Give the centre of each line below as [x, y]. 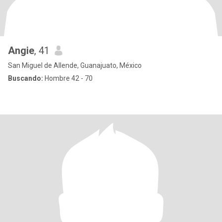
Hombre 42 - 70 [68, 78]
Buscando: [26, 78]
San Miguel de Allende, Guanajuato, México [75, 65]
